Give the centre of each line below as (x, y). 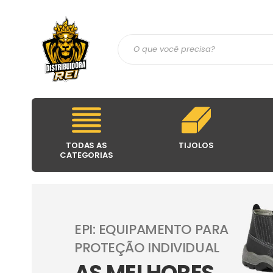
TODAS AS (87, 145)
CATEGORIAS (87, 155)
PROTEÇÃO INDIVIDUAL (147, 248)
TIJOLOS (196, 145)
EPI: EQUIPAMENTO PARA (151, 229)
